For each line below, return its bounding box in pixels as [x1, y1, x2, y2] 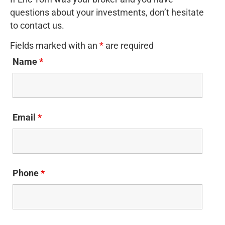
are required [103, 41, 154, 51]
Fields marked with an [10, 41, 99, 51]
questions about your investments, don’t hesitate [10, 7, 204, 18]
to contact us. [10, 20, 64, 31]
